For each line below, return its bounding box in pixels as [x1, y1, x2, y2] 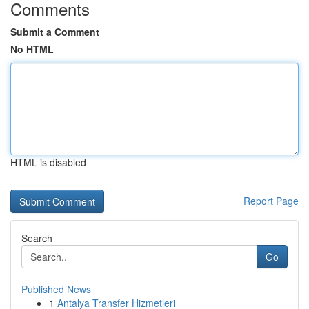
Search [21, 231, 52, 245]
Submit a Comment [10, 25, 99, 39]
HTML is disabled [10, 155, 86, 169]
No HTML [10, 42, 54, 56]
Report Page [243, 194, 299, 208]
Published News [21, 282, 91, 296]
